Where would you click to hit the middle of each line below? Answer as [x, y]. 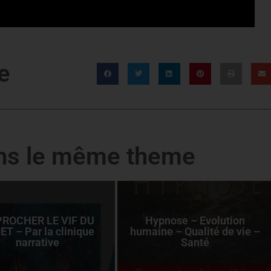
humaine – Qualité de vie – [195, 232]
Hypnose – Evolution [195, 221]
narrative [38, 243]
